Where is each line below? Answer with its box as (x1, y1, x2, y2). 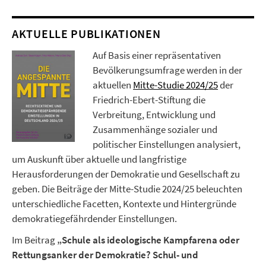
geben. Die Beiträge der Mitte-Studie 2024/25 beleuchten (12, 182, 242, 196)
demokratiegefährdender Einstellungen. (12, 212, 177, 226)
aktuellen (93, 78, 134, 92)
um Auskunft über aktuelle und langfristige (12, 153, 186, 166)
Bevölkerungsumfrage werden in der (93, 64, 243, 77)
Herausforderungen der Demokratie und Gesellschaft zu (12, 167, 240, 181)
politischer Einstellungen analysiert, (93, 138, 241, 151)
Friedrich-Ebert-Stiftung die (93, 93, 206, 107)
